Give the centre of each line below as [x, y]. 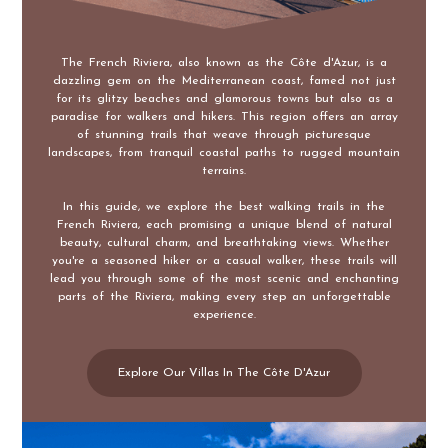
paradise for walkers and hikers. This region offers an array [224, 116]
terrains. [224, 170]
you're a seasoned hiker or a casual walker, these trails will [224, 260]
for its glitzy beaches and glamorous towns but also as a [224, 98]
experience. [224, 314]
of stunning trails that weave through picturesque [224, 134]
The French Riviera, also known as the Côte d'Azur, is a [224, 62]
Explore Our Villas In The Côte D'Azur [224, 372]
